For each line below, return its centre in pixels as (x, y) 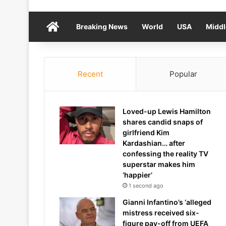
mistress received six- (161, 213)
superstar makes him (159, 164)
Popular (183, 74)
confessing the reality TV (165, 154)
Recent (90, 74)
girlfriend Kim (146, 132)
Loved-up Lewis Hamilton (167, 111)
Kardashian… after (154, 143)
